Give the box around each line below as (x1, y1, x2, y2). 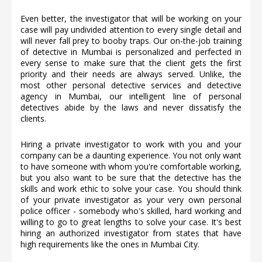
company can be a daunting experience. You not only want (20, 150, 242, 161)
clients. (20, 113, 46, 125)
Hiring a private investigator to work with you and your (20, 139, 242, 150)
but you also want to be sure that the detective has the (20, 172, 242, 184)
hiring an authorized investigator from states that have (20, 227, 242, 239)
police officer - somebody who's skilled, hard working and (20, 205, 242, 217)
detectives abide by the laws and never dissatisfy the (20, 102, 242, 113)
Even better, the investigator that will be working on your (20, 13, 242, 25)
